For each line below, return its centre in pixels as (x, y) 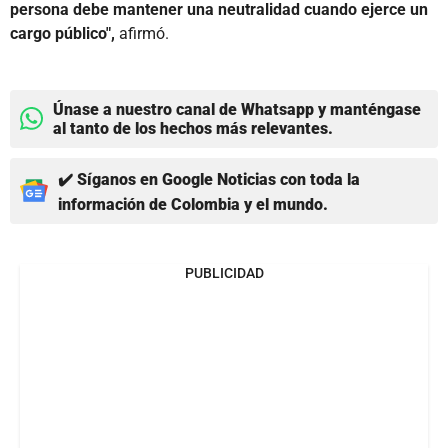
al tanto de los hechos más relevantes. (193, 128)
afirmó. (142, 33)
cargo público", (62, 33)
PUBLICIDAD (224, 272)
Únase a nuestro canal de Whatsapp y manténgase (237, 109)
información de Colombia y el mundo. (193, 204)
